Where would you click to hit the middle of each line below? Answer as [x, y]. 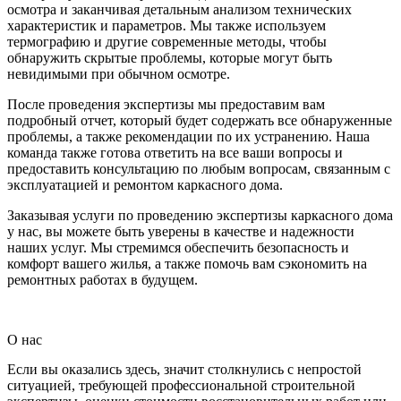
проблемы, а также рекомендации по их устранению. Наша [188, 137]
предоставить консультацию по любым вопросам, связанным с [199, 169]
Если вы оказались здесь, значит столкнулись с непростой [184, 369]
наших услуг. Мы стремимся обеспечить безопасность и [178, 247]
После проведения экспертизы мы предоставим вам [166, 104]
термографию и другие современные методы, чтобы [167, 42]
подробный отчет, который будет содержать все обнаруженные [200, 120]
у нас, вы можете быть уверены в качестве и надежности [181, 231]
